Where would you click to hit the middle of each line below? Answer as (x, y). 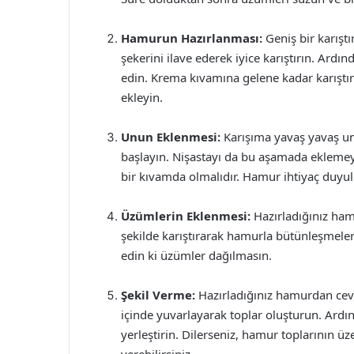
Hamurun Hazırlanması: (192, 38)
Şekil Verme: (158, 295)
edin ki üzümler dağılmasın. (196, 255)
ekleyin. (142, 97)
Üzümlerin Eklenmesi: (186, 216)
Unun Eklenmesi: (171, 137)
